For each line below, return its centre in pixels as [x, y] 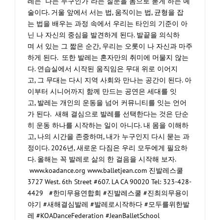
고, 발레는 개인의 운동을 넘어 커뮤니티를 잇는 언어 [107, 103]
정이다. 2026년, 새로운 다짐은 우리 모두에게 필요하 [108, 148]
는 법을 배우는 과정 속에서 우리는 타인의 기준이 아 [108, 24]
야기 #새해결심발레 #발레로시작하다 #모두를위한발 [109, 205]
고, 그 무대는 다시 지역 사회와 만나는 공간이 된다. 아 [110, 80]
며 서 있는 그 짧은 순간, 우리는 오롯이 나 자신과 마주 [110, 46]
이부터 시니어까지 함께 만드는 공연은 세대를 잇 [102, 92]
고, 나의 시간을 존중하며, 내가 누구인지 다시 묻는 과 [109, 137]
